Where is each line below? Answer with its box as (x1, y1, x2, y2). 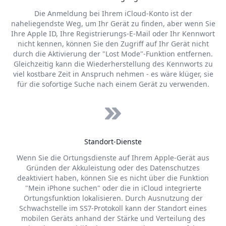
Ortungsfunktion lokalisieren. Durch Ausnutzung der (23, 193, 203, 203)
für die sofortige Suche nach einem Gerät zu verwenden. (17, 79, 209, 89)
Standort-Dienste (84, 137, 142, 146)
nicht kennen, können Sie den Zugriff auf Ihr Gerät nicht (17, 39, 209, 48)
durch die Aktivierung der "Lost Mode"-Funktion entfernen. (13, 49, 213, 59)
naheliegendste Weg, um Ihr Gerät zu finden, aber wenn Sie (11, 19, 215, 28)
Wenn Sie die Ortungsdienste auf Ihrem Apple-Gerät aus (17, 153, 209, 162)
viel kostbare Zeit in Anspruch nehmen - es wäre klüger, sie (13, 69, 213, 79)
